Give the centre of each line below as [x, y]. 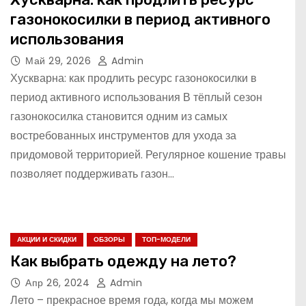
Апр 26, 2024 [59, 283]
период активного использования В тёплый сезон [136, 97]
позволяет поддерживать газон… [92, 173]
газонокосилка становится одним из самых [119, 116]
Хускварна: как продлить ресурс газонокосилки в [134, 78]
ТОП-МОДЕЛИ [166, 240]
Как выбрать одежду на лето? [123, 262]
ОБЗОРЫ [109, 240]
